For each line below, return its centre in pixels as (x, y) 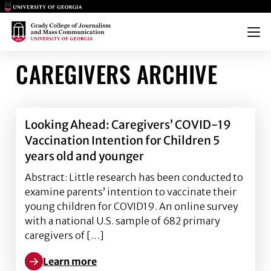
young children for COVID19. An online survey (132, 206)
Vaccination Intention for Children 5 (122, 140)
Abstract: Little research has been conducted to (134, 177)
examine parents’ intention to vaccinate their (131, 192)
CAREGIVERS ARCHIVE (116, 74)
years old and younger (84, 156)
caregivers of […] (64, 235)
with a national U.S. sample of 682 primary (122, 221)
